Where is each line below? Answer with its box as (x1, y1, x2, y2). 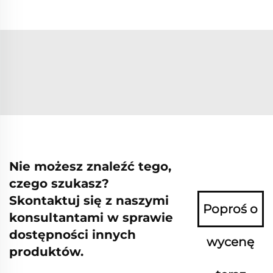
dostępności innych (9, 227, 136, 243)
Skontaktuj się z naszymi (9, 193, 169, 208)
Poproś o (203, 202, 258, 217)
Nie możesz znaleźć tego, (9, 159, 171, 174)
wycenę (207, 235, 255, 250)
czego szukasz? (9, 176, 109, 191)
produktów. (9, 244, 83, 260)
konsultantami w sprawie (9, 210, 173, 225)
